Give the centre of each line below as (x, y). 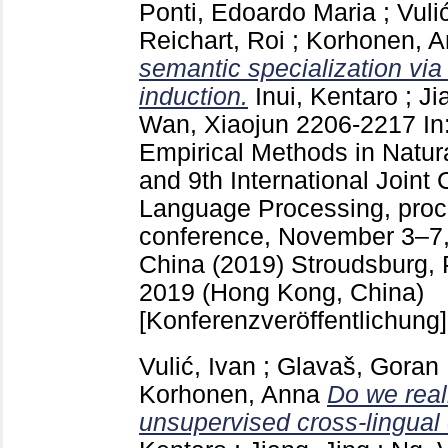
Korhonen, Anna (229, 395)
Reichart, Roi (212, 40)
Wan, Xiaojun (214, 124)
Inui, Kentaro (326, 96)
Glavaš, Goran (358, 367)
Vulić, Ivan (197, 367)
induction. (193, 96)
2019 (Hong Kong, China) (281, 292)
